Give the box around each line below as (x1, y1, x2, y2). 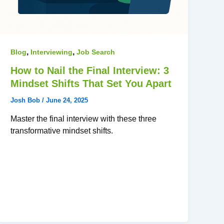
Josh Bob (10, 96, 42, 104)
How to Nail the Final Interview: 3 (10, 65, 169, 76)
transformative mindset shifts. (10, 126, 113, 135)
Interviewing (30, 47, 73, 56)
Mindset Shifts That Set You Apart (10, 78, 172, 89)
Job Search (76, 47, 115, 56)
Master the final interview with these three (10, 114, 157, 123)
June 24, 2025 (46, 96, 88, 104)
